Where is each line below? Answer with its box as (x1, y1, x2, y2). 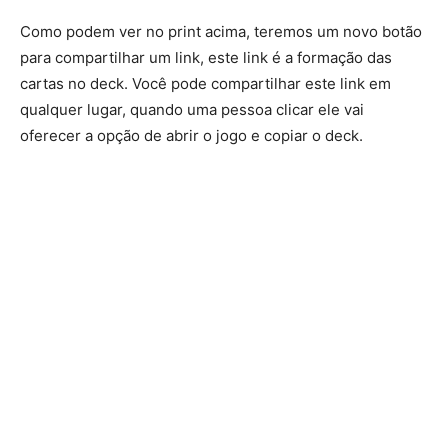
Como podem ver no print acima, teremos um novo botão (20, 22, 422, 42)
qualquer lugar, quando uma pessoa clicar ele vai (20, 100, 364, 120)
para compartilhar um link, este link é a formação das (20, 48, 392, 68)
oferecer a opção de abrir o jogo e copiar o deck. (20, 126, 363, 146)
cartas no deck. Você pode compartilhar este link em (20, 74, 391, 94)
